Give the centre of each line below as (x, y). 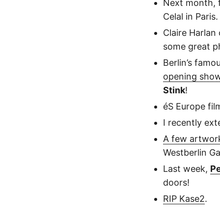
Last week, (187, 168)
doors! (176, 182)
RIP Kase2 (184, 198)
